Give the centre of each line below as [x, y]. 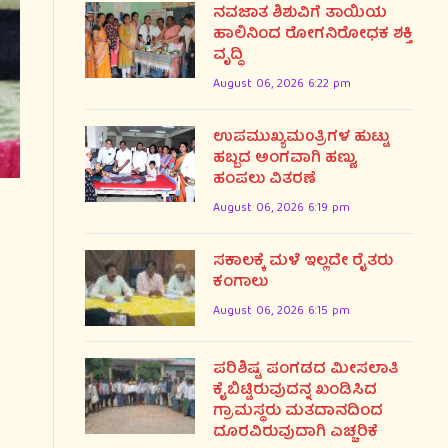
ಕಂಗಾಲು [240, 282]
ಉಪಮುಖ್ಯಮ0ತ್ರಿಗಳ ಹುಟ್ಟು [301, 137]
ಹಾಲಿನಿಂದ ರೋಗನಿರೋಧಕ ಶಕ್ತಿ [312, 34]
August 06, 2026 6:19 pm [281, 208]
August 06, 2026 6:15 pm [281, 311]
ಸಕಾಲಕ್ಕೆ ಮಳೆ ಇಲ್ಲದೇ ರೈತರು [303, 261]
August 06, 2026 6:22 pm [282, 84]
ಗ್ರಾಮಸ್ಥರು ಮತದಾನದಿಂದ [298, 411]
